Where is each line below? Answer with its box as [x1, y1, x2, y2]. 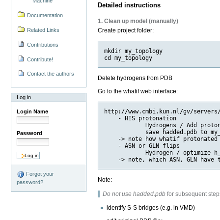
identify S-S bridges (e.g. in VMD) [107, 204, 195, 211]
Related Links [27, 27, 60, 33]
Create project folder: [98, 27, 154, 34]
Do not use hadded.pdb [103, 190, 166, 197]
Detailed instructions [98, 1, 161, 9]
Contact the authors [27, 71, 75, 77]
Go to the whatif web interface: [98, 87, 178, 95]
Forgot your [25, 171, 55, 177]
